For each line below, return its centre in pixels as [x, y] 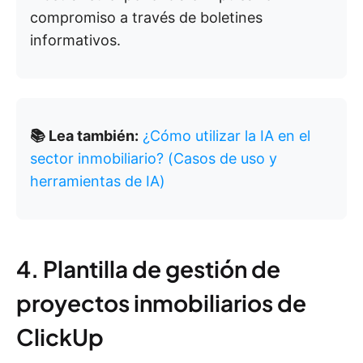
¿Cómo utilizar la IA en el [226, 136]
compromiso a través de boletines [146, 18]
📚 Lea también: [84, 136]
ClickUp [60, 337]
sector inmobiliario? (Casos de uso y [154, 159]
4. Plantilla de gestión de [148, 269]
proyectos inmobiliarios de [161, 303]
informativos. [75, 41]
